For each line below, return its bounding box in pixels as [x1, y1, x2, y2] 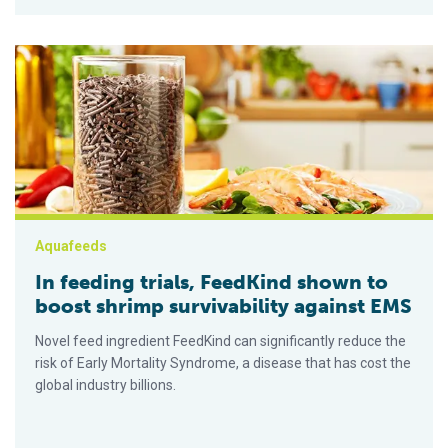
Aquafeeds [35, 238, 107, 255]
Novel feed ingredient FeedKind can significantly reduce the [35, 333, 406, 350]
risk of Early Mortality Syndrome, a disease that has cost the [35, 355, 411, 372]
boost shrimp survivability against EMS [35, 294, 412, 319]
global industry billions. [35, 377, 176, 394]
